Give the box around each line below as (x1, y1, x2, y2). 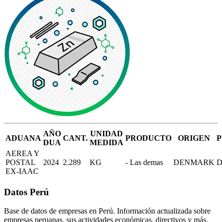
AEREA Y (5, 149, 39, 158)
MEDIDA (90, 138, 123, 147)
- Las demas (125, 158, 163, 166)
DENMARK (173, 158, 215, 166)
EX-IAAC (5, 166, 39, 175)
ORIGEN (178, 133, 210, 142)
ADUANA (5, 133, 41, 142)
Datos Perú (4, 186, 49, 197)
